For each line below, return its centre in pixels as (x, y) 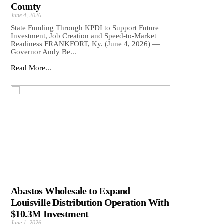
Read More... (31, 68)
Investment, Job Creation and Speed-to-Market (84, 36)
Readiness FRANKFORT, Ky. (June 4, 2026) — (85, 44)
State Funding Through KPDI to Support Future (85, 28)
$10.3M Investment (50, 214)
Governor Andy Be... (44, 52)
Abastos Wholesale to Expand (71, 191)
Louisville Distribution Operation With (90, 203)
